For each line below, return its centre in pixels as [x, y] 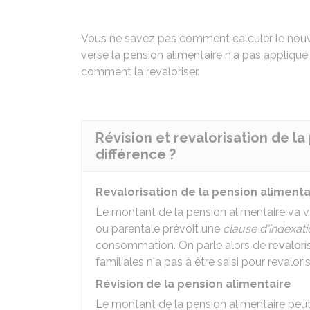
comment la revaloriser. [140, 72]
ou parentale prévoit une [159, 229]
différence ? [136, 154]
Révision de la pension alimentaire [193, 284]
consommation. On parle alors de [182, 245]
